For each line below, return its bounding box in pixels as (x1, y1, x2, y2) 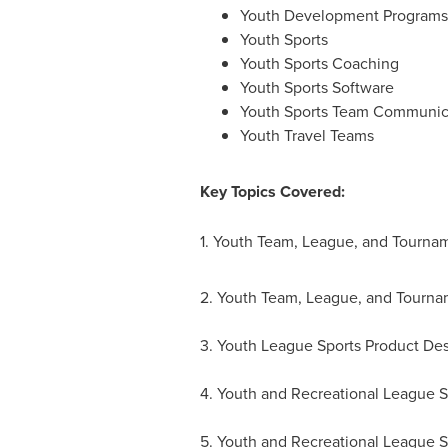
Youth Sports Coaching (239, 52, 399, 74)
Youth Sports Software (239, 76, 394, 98)
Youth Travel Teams (239, 124, 374, 146)
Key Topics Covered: (199, 180, 345, 203)
